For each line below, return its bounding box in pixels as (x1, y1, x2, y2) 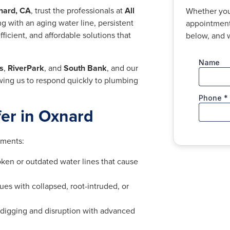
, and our (107, 63, 138, 74)
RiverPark (8, 63, 44, 74)
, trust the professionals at (31, 6, 125, 16)
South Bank (64, 63, 107, 74)
